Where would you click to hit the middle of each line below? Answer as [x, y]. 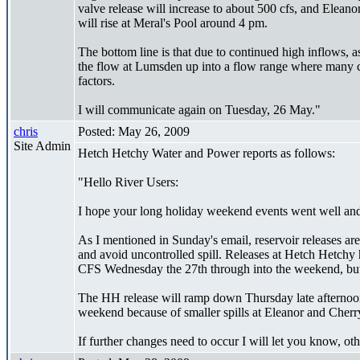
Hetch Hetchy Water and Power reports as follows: [207, 153]
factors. [96, 80]
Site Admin [42, 145]
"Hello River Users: [128, 182]
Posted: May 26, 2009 [134, 131]
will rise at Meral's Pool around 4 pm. [173, 22]
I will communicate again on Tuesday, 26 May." [199, 109]
